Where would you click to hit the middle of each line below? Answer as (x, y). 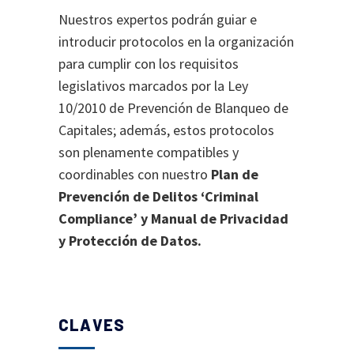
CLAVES (92, 325)
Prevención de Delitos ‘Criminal (158, 196)
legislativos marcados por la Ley (153, 86)
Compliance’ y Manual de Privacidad (173, 218)
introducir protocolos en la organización (176, 41)
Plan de (235, 174)
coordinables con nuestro (135, 174)
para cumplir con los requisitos (149, 64)
